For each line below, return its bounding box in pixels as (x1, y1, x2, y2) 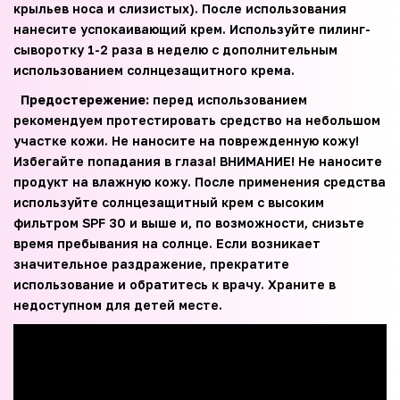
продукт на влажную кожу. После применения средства (13, 173, 386, 189)
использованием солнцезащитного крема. (13, 62, 295, 78)
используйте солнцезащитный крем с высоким (13, 194, 324, 210)
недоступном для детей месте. (13, 296, 222, 312)
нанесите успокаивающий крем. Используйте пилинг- (13, 21, 371, 37)
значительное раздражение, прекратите (13, 255, 289, 271)
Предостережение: (13, 91, 149, 107)
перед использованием (149, 91, 307, 107)
